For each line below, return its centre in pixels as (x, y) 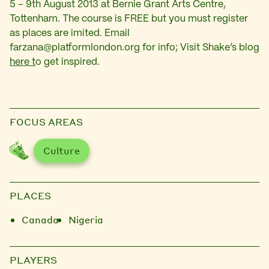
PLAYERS (33, 260)
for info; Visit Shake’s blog (200, 48)
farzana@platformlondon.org (75, 48)
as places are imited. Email (70, 34)
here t (23, 62)
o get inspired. (68, 62)
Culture (62, 151)
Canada (40, 220)
